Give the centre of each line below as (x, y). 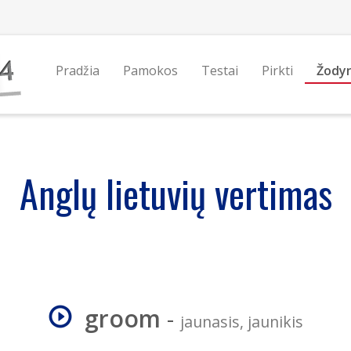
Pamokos (150, 71)
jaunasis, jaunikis (241, 322)
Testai (219, 71)
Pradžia (77, 71)
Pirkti (277, 71)
